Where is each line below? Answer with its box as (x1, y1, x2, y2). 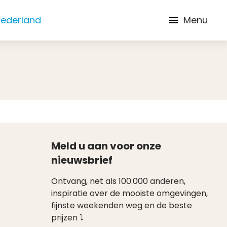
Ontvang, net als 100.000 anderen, (51, 175, 185, 187)
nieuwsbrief (51, 153, 112, 167)
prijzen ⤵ (51, 212, 84, 223)
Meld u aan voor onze (51, 139, 161, 153)
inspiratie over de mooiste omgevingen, (51, 187, 208, 199)
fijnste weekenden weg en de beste (51, 200, 192, 211)
